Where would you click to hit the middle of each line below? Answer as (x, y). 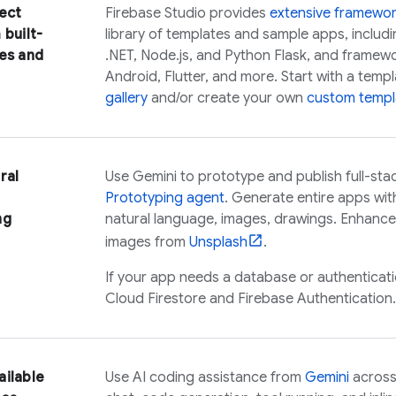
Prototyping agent (165, 198)
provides (238, 13)
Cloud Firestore (156, 299)
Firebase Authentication (315, 299)
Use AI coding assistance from (205, 377)
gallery (126, 98)
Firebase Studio (156, 13)
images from (147, 242)
